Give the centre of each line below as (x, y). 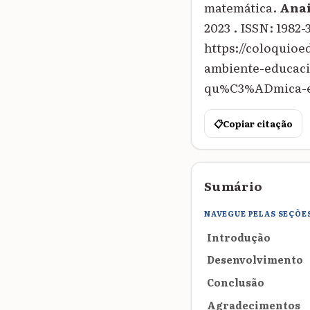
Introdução (239, 237)
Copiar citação (257, 123)
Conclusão (236, 282)
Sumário (234, 185)
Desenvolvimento (255, 259)
